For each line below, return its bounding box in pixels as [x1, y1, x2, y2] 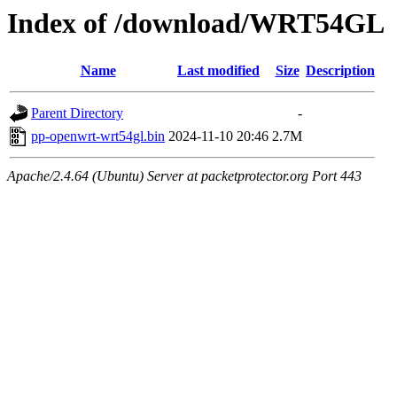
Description [306, 63, 375, 79]
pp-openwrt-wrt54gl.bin [31, 128, 165, 144]
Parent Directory [31, 105, 123, 121]
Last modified [177, 63, 260, 79]
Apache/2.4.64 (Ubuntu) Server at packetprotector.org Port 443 [7, 168, 362, 184]
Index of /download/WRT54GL [7, 7, 385, 39]
